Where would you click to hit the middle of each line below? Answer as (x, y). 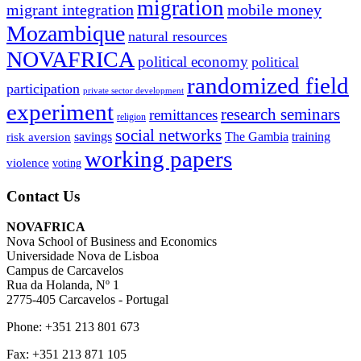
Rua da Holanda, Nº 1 (63, 285)
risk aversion (39, 137)
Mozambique (66, 33)
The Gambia (257, 136)
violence (28, 162)
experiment (60, 112)
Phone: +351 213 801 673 (73, 327)
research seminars (280, 114)
